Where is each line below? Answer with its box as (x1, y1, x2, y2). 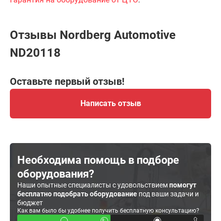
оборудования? (17, 167, 94, 180)
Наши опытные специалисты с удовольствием (17, 181, 169, 189)
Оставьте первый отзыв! (10, 75, 124, 87)
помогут (169, 181, 196, 189)
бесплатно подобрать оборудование (17, 190, 137, 198)
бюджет (17, 199, 43, 207)
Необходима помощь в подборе (17, 153, 179, 166)
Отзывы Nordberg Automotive (10, 28, 176, 42)
